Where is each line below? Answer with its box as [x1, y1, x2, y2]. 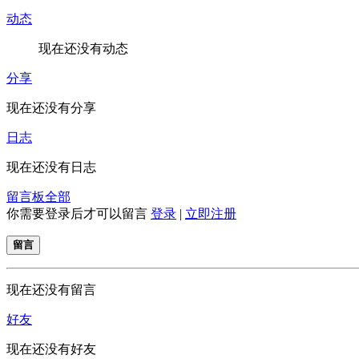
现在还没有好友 [6, 341, 96, 356]
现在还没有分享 [6, 100, 96, 115]
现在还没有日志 [6, 159, 96, 174]
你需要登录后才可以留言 [6, 206, 151, 220]
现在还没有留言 [6, 282, 96, 296]
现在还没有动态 [38, 41, 128, 55]
